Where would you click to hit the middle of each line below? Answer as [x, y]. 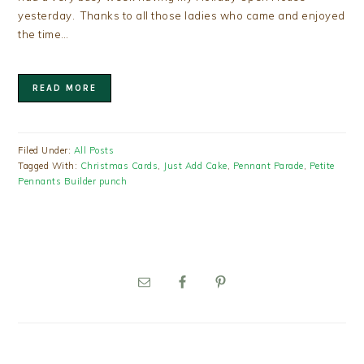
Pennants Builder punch [73, 182]
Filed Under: [46, 151]
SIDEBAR [58, 281]
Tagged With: [49, 166]
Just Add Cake [195, 166]
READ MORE [65, 89]
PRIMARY [59, 261]
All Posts [94, 151]
